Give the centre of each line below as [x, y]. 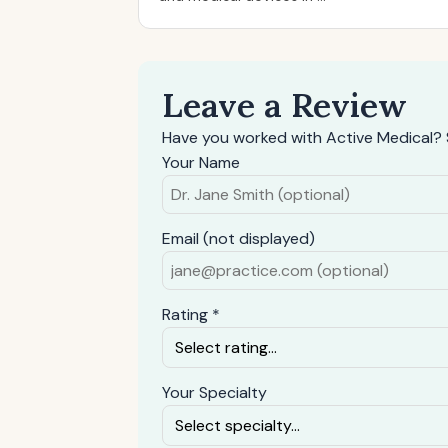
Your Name [201, 162]
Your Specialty [214, 392]
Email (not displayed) [238, 238]
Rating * [191, 314]
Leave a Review [284, 104]
